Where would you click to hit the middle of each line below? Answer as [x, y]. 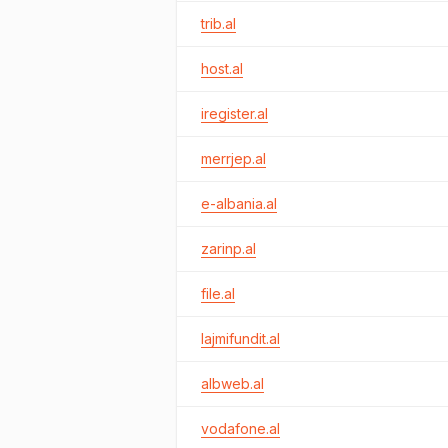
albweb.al [232, 383]
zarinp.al [228, 248]
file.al [218, 293]
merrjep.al [233, 158]
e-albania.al [239, 203]
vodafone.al [240, 428]
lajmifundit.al [240, 338]
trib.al [218, 23]
